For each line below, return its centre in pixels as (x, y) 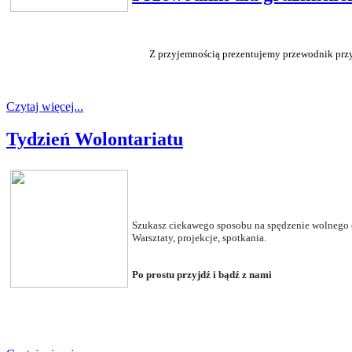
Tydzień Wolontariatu (95, 139)
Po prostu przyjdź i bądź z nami (202, 275)
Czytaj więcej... (45, 106)
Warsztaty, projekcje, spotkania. (199, 238)
